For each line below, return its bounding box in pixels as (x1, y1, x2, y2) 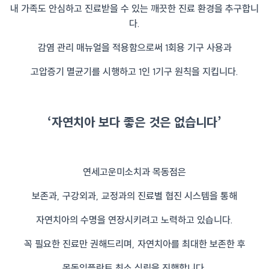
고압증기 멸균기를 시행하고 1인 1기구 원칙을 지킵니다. (31, 65, 238, 78)
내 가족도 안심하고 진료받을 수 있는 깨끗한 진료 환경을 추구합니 (10, 2, 259, 15)
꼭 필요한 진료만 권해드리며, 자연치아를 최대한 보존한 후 (23, 238, 246, 250)
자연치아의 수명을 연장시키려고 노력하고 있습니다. (36, 214, 233, 226)
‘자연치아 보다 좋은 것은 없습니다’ (47, 113, 222, 131)
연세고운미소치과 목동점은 (83, 166, 186, 178)
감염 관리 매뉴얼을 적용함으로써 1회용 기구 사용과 (37, 41, 232, 54)
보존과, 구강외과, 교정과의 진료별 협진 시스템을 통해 (32, 190, 237, 202)
